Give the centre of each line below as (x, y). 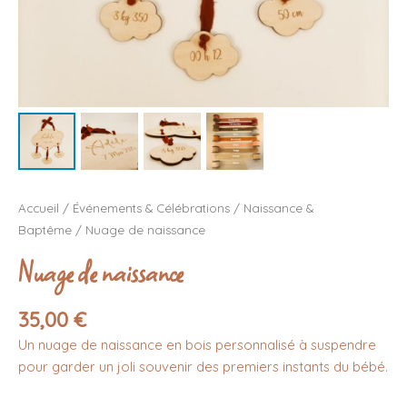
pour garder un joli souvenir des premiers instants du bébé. (203, 367)
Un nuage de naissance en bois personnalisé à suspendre (197, 345)
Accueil (39, 208)
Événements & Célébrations (151, 208)
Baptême (45, 230)
